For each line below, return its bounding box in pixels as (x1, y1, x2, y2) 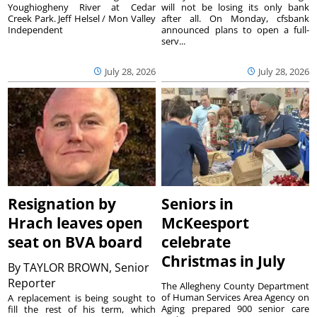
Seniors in (161, 194, 234, 214)
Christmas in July (161, 251, 286, 272)
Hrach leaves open (8, 213, 144, 234)
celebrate (161, 232, 231, 253)
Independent (8, 23, 64, 36)
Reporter (8, 275, 59, 292)
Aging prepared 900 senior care (161, 302, 309, 316)
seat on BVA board (8, 232, 143, 253)
